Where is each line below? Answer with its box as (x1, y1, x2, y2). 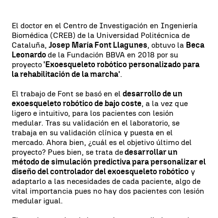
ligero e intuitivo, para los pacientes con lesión (12, 109, 174, 118)
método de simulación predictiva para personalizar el (12, 157, 206, 166)
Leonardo (12, 50, 48, 59)
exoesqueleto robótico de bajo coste (12, 99, 142, 108)
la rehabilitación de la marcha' (12, 70, 120, 79)
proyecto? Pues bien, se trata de (12, 147, 123, 157)
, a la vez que (142, 99, 188, 108)
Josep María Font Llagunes (49, 40, 147, 50)
